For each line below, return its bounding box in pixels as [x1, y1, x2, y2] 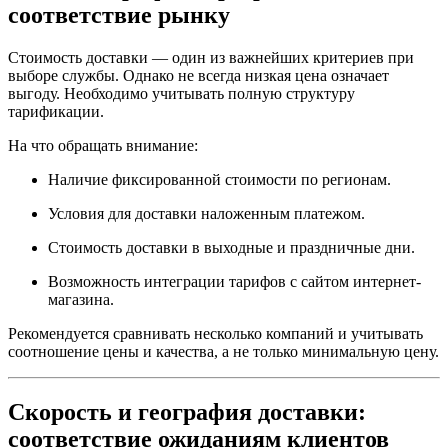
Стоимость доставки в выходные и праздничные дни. [48, 238, 415, 256]
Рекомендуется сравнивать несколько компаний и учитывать [8, 324, 423, 342]
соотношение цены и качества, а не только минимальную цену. [8, 342, 439, 360]
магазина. [48, 290, 114, 308]
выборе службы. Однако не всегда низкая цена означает [8, 66, 389, 84]
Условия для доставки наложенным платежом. [48, 204, 365, 222]
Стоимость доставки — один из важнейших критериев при [8, 48, 414, 66]
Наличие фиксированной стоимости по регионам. [48, 170, 391, 188]
